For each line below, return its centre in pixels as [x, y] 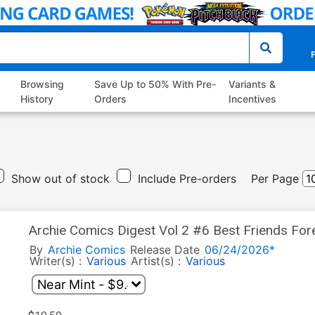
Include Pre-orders [187, 179]
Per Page [275, 179]
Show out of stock [60, 179]
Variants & [252, 84]
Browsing [43, 84]
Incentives [252, 99]
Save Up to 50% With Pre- [155, 84]
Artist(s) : [157, 261]
